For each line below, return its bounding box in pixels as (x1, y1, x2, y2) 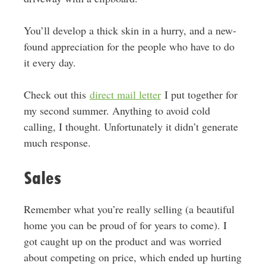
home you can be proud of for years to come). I (23, 218, 227, 232)
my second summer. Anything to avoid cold (23, 103, 210, 118)
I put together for (160, 87, 237, 102)
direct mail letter (89, 87, 161, 102)
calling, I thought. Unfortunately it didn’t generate (23, 119, 238, 134)
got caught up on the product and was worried (23, 234, 221, 248)
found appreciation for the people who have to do (23, 39, 235, 53)
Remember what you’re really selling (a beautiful (23, 202, 235, 216)
